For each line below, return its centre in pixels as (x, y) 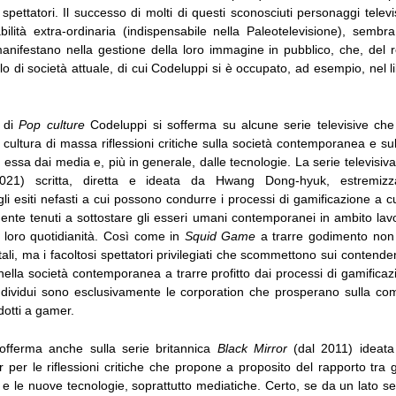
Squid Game (220, 236)
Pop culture (52, 125)
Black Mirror (252, 349)
